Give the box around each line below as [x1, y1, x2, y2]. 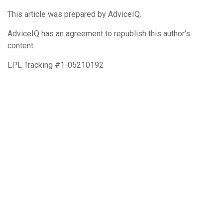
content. [7, 40, 35, 50]
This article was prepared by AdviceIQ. [7, 9, 141, 19]
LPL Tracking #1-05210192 [7, 60, 104, 70]
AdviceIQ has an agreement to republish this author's [7, 28, 190, 38]
